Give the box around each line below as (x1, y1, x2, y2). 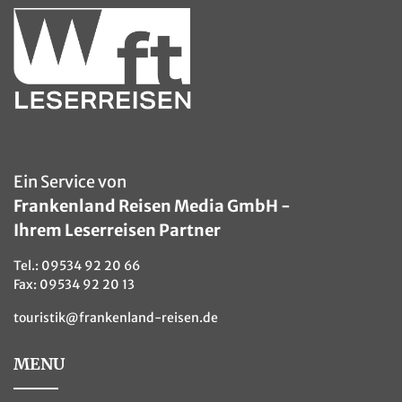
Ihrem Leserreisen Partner (13, 220, 221, 241)
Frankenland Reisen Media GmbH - (13, 196, 291, 217)
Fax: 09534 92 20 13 (13, 276, 135, 293)
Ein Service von (13, 171, 127, 193)
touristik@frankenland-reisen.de (13, 310, 218, 327)
